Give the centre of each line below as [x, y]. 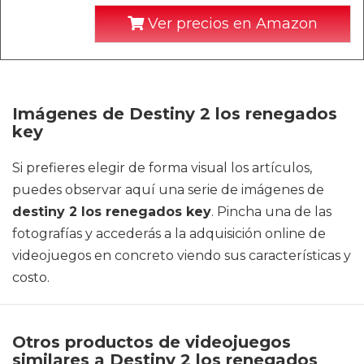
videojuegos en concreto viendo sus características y [182, 256]
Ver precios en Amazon [231, 24]
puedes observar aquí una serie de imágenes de [168, 190]
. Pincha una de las [271, 212]
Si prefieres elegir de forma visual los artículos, [162, 168]
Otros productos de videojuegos [152, 342]
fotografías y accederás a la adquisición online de [169, 234]
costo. [31, 277]
